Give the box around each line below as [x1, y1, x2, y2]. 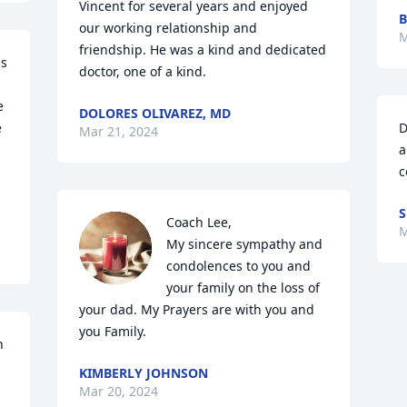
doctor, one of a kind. [79, 63, 207, 80]
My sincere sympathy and [166, 235, 323, 253]
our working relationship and [79, 19, 258, 36]
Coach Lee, [166, 213, 233, 231]
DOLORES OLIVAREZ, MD [79, 104, 232, 122]
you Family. [79, 323, 147, 340]
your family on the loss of [166, 279, 321, 296]
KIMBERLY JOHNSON [79, 364, 209, 382]
